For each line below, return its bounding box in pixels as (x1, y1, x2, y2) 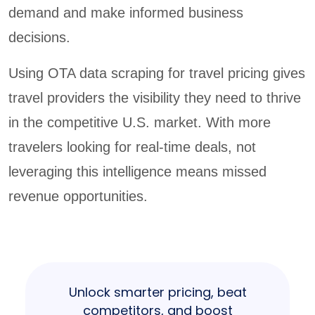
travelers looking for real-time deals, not (8, 139, 256, 155)
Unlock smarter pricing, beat (68, 283, 247, 302)
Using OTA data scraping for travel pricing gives (8, 65, 305, 82)
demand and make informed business (8, 5, 243, 21)
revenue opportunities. (8, 188, 148, 205)
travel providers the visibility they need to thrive (8, 90, 301, 106)
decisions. (8, 30, 70, 46)
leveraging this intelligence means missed (8, 164, 266, 180)
